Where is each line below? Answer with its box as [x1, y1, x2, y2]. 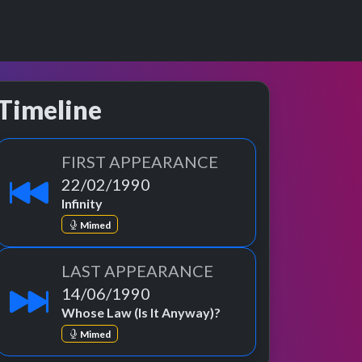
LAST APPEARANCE [61, 261, 213, 281]
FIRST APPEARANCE [61, 152, 218, 171]
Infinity [61, 196, 103, 211]
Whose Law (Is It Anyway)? [61, 305, 221, 321]
